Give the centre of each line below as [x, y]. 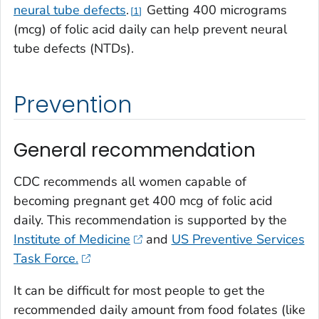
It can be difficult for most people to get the [139, 290]
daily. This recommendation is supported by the [150, 220]
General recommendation [135, 151]
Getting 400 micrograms [215, 10]
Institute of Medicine [72, 239]
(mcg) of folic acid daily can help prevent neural [150, 30]
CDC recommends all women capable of [130, 181]
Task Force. [46, 258]
